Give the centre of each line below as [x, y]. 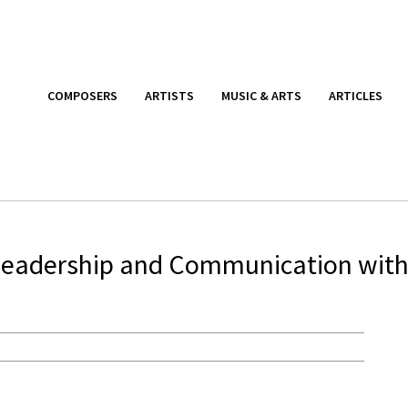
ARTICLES [356, 95]
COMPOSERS [82, 95]
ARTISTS [169, 95]
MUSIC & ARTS [261, 95]
